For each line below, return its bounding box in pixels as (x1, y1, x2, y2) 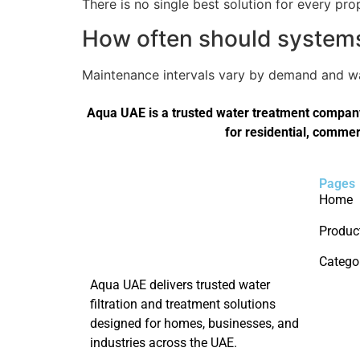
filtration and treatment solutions (90, 297, 276, 313)
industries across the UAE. (90, 335, 237, 351)
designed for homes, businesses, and (90, 316, 299, 332)
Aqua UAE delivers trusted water (90, 277, 270, 293)
